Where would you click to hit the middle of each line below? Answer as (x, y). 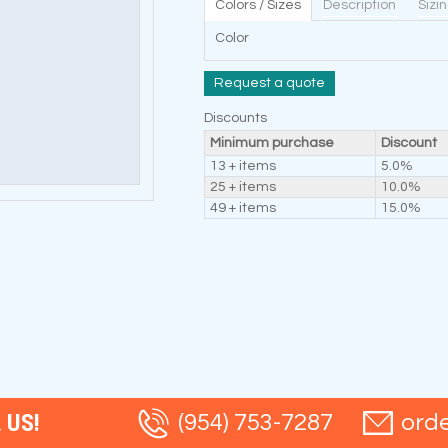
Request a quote (269, 83)
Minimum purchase (272, 143)
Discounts (235, 118)
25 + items (243, 187)
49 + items (243, 208)
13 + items (243, 166)
